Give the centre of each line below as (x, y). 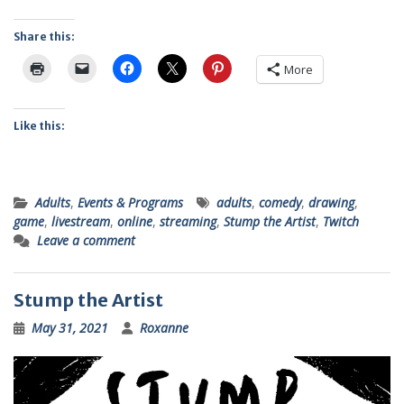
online (135, 221)
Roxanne (164, 327)
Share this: (44, 36)
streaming (188, 221)
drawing (331, 202)
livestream (81, 221)
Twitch (341, 221)
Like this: (39, 125)
